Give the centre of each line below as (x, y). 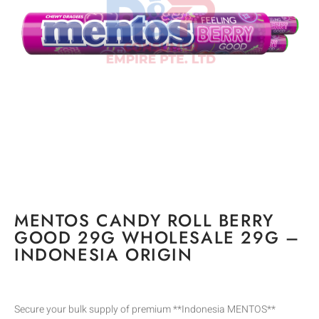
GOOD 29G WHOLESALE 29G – (157, 237)
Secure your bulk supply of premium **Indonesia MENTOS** (145, 310)
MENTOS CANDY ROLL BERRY (144, 220)
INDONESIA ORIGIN (104, 255)
